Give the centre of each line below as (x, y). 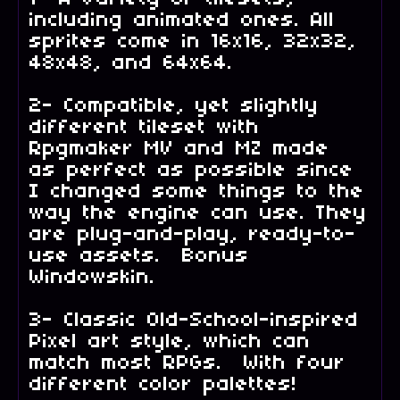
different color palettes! (163, 384)
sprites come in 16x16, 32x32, (193, 42)
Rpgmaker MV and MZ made (179, 149)
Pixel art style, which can (170, 342)
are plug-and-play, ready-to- (193, 234)
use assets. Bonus (139, 256)
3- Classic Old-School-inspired (194, 320)
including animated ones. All (182, 20)
